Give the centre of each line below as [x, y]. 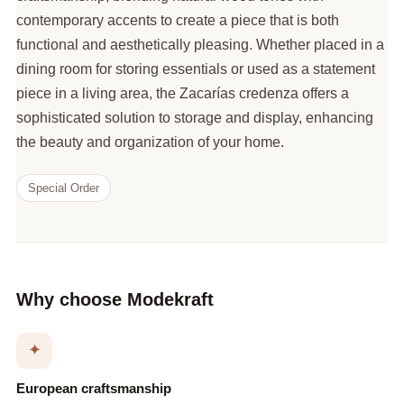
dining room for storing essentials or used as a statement [196, 69]
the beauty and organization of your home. [150, 142]
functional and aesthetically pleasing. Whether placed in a [200, 44]
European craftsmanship [94, 388]
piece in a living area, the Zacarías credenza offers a [183, 93]
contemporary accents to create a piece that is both [178, 20]
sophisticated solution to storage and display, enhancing [195, 117]
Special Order [64, 188]
